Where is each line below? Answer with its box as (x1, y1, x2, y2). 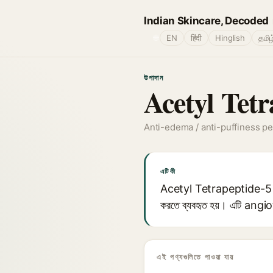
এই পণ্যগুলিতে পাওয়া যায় (157, 252, 234, 261)
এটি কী (160, 167, 175, 175)
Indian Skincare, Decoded (144, 14, 269, 27)
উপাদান (144, 73, 164, 82)
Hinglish (215, 33, 245, 43)
